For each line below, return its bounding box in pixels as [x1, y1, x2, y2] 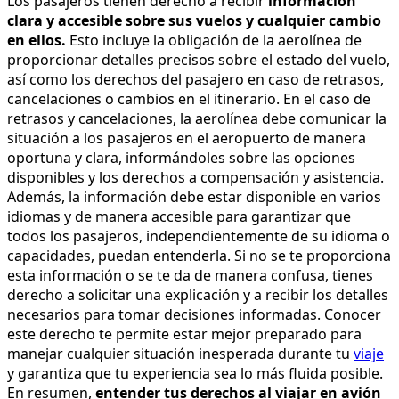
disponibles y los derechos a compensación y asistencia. [7, 167, 384, 187]
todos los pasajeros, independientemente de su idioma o [7, 225, 390, 246]
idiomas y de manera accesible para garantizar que [7, 206, 351, 226]
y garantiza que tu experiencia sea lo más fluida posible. [7, 362, 390, 383]
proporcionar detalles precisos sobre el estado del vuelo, [7, 49, 390, 69]
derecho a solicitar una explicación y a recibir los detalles [7, 284, 388, 305]
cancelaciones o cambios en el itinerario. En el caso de [7, 88, 370, 109]
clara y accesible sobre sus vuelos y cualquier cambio [7, 10, 381, 30]
